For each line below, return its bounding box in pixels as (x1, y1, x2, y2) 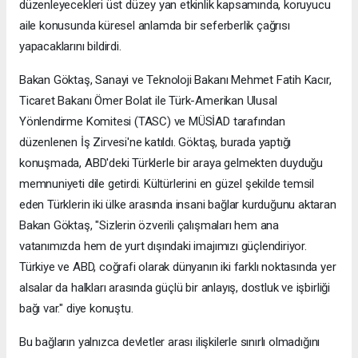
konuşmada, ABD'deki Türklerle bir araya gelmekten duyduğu (19, 156, 324, 171)
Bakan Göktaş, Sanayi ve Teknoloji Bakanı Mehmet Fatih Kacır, (19, 73, 332, 88)
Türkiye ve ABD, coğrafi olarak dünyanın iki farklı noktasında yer (19, 260, 336, 275)
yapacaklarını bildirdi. (19, 39, 121, 54)
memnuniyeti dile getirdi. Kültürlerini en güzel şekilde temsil (19, 177, 315, 192)
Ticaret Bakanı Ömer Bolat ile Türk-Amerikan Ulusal (19, 93, 277, 109)
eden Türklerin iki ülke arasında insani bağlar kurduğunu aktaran (19, 197, 336, 213)
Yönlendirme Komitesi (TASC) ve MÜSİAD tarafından (19, 114, 285, 129)
